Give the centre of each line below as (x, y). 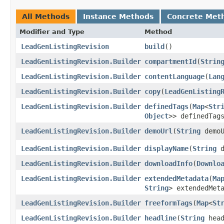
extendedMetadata (176, 178)
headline (160, 218)
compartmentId (170, 61)
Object (156, 116)
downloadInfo (168, 163)
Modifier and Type (52, 31)
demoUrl (158, 131)
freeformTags (168, 203)
